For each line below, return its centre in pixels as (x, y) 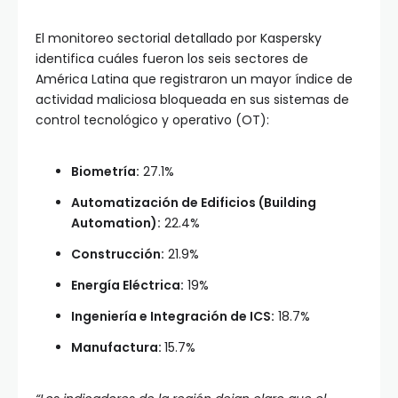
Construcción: (118, 255)
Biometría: (105, 172)
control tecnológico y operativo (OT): (152, 120)
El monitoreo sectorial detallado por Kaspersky (179, 39)
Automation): (116, 223)
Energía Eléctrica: (127, 286)
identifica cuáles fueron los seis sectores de (172, 59)
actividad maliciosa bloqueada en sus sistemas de (192, 100)
